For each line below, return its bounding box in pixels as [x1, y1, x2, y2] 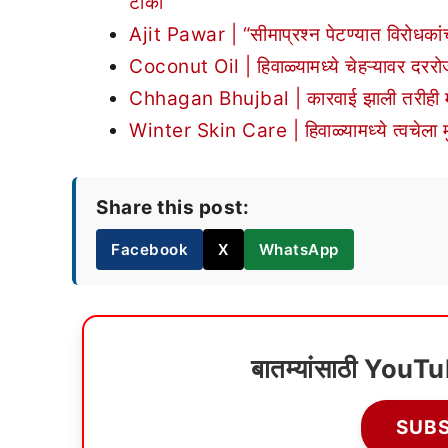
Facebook [111, 240, 188, 260]
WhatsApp [258, 240, 339, 260]
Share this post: [96, 196, 249, 220]
